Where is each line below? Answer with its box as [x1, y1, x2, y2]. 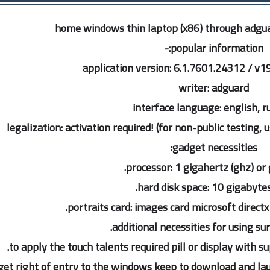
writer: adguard [178, 78, 249, 98]
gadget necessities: [172, 137, 257, 157]
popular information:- [170, 38, 263, 58]
